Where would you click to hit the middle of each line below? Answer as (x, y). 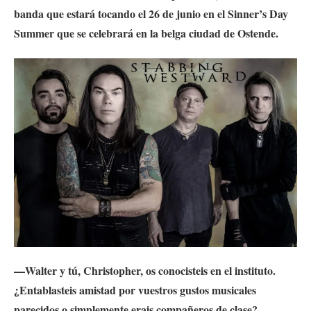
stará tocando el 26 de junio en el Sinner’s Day (180, 13)
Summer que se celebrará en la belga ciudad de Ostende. (146, 33)
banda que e (43, 13)
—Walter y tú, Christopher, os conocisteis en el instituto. (145, 270)
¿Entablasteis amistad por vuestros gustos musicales (135, 289)
